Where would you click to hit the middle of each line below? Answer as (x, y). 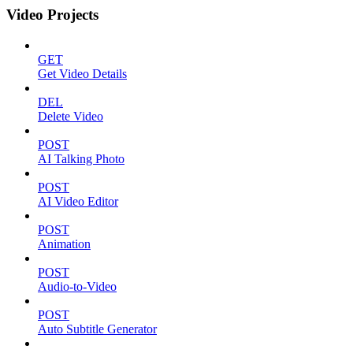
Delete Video (71, 116)
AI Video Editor (78, 201)
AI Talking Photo (81, 158)
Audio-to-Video (77, 286)
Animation (64, 243)
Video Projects (52, 14)
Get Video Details (82, 73)
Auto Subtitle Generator (97, 329)
